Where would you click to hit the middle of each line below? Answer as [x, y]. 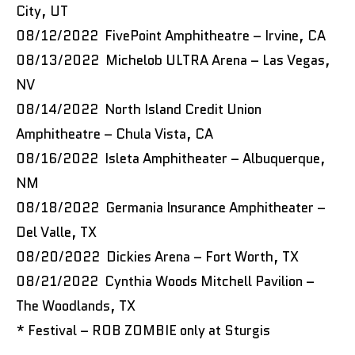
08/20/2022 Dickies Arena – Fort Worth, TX [157, 256]
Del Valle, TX [56, 232]
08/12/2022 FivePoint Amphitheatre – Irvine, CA [171, 35]
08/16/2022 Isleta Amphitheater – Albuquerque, [171, 158]
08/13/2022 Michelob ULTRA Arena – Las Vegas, [173, 60]
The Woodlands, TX [77, 305]
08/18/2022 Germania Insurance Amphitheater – [171, 207]
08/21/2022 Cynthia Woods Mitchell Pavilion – [165, 281]
